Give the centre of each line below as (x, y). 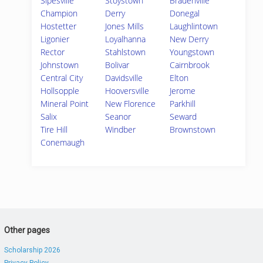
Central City (62, 78)
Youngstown (192, 52)
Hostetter (58, 26)
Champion (59, 13)
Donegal (185, 13)
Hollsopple (60, 91)
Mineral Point (65, 104)
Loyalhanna (126, 39)
